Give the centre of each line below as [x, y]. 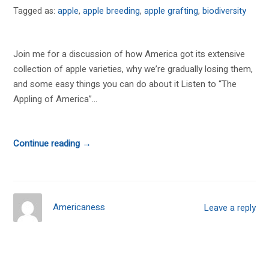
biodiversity [225, 11]
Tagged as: [36, 11]
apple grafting [171, 11]
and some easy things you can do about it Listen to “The [125, 84]
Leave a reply [230, 207]
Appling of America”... [56, 99]
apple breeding [112, 11]
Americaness [79, 207]
